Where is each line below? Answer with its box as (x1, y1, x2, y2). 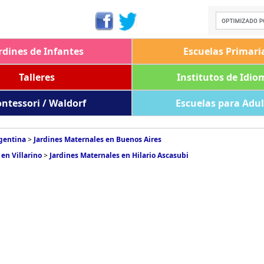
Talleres (18, 71, 55, 84)
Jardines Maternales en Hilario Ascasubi (49, 150, 189, 160)
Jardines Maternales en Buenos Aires (34, 134, 161, 144)
